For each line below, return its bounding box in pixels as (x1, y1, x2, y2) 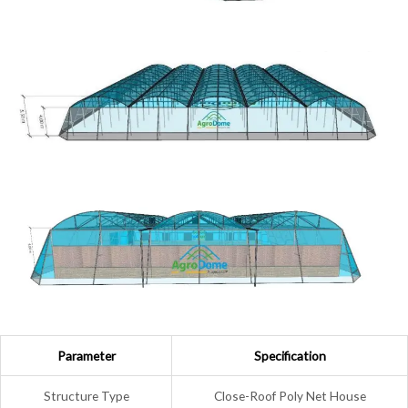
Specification (253, 348, 326, 364)
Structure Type (43, 388, 129, 404)
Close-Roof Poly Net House (213, 388, 366, 404)
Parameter (56, 348, 116, 364)
